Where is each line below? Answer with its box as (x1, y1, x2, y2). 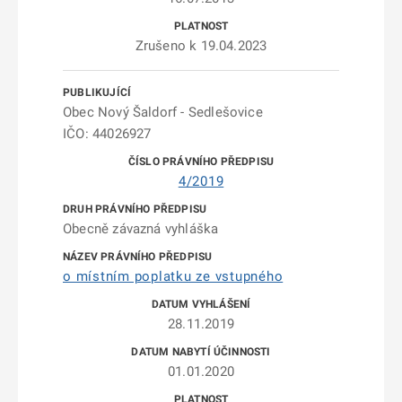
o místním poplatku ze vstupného (63, 268, 284, 284)
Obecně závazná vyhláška (63, 221, 219, 237)
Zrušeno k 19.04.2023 (135, 38, 267, 54)
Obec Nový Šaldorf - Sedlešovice (63, 104, 263, 120)
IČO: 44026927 (63, 126, 152, 142)
